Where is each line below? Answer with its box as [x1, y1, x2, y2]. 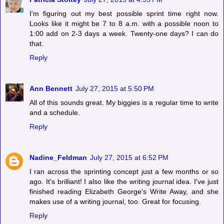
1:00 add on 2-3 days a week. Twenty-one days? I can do [29, 29, 218, 37]
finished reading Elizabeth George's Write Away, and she [29, 187, 218, 195]
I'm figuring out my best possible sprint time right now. [29, 9, 218, 17]
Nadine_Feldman [29, 153, 87, 161]
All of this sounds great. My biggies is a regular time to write [29, 98, 218, 106]
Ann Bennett [29, 84, 72, 92]
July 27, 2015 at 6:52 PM [90, 153, 168, 161]
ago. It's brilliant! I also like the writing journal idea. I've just [29, 177, 218, 185]
